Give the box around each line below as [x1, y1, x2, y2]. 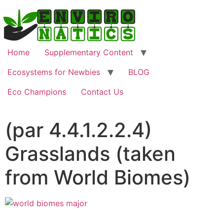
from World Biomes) [5, 165, 190, 189]
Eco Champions [7, 87, 66, 97]
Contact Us [81, 87, 123, 97]
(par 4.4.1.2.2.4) [5, 118, 152, 142]
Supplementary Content [44, 47, 133, 57]
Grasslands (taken [5, 142, 176, 166]
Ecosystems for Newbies [7, 67, 100, 77]
